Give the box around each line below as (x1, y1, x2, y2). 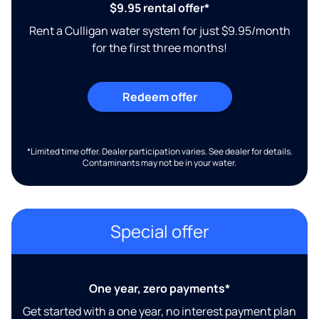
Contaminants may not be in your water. (83, 157, 236, 169)
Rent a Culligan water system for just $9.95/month (28, 23, 291, 39)
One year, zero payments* (89, 281, 230, 297)
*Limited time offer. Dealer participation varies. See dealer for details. (26, 145, 293, 158)
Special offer (110, 219, 209, 244)
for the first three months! (92, 40, 227, 56)
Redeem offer (122, 89, 197, 105)
